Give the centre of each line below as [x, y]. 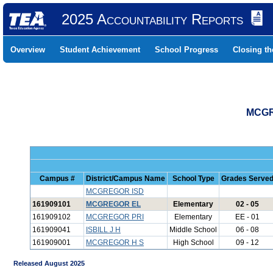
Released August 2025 [44, 263]
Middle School [193, 230]
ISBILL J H [103, 230]
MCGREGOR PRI [115, 217]
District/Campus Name [126, 179]
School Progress [186, 50]
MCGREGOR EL [113, 204]
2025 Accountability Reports [152, 19]
